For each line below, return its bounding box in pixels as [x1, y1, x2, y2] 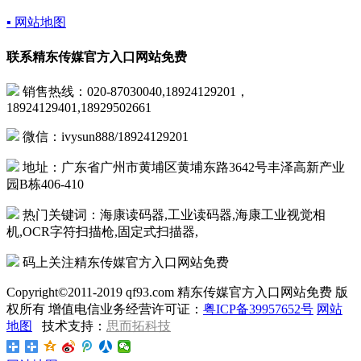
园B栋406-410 [6, 176, 84, 191]
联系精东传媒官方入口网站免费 [6, 49, 187, 64]
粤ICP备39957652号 [203, 301, 313, 316]
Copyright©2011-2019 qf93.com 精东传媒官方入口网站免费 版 [6, 284, 348, 299]
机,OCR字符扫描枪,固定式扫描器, [6, 224, 198, 239]
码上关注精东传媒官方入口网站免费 [19, 255, 229, 269]
